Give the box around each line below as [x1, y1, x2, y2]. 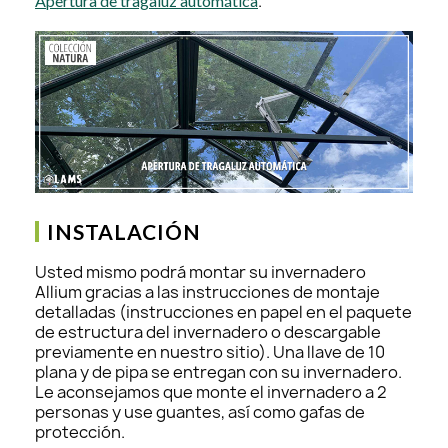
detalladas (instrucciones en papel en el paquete [35, 300, 412, 323]
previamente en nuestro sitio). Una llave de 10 [35, 340, 385, 363]
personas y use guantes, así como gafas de [35, 400, 365, 423]
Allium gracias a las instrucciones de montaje [35, 280, 380, 303]
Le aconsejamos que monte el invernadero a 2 [35, 380, 387, 403]
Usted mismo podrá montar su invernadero [35, 260, 366, 283]
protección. [35, 420, 125, 443]
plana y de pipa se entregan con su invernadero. [35, 360, 402, 383]
